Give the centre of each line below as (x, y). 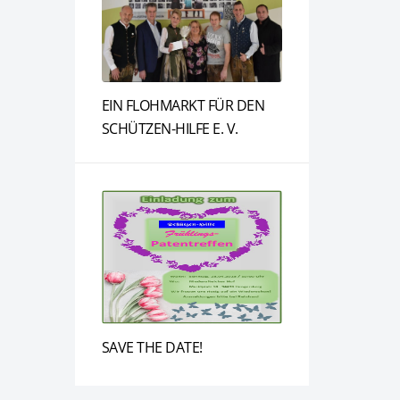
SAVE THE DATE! (152, 347)
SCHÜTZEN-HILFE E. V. (170, 129)
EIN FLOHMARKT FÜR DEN (183, 105)
